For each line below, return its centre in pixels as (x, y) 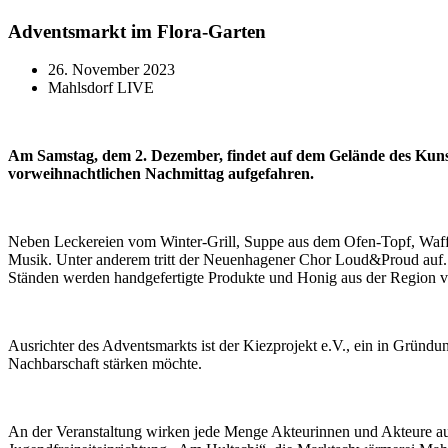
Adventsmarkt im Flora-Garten (137, 31)
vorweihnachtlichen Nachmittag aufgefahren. (161, 174)
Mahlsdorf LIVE (101, 88)
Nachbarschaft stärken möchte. (105, 364)
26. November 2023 (111, 70)
